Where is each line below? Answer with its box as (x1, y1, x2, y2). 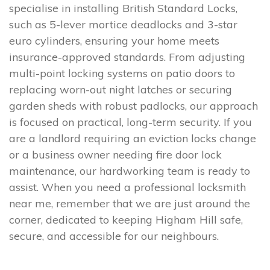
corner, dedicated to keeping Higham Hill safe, (9, 213, 243, 227)
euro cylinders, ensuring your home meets (9, 34, 219, 48)
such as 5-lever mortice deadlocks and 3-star (9, 17, 237, 32)
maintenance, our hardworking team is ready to (9, 164, 250, 178)
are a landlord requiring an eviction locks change (9, 131, 256, 146)
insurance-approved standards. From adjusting (9, 50, 245, 64)
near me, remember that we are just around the (9, 196, 250, 211)
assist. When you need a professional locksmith (9, 180, 246, 195)
